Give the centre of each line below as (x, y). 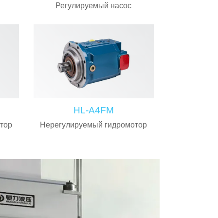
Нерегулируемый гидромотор (94, 125)
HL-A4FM (93, 110)
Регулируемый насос (94, 6)
